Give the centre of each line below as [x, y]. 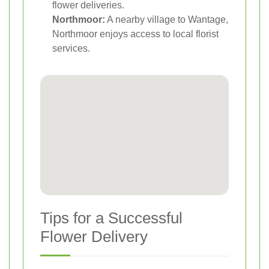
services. [71, 48]
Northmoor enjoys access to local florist [135, 34]
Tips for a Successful [111, 218]
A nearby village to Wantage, [167, 19]
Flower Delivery [94, 236]
